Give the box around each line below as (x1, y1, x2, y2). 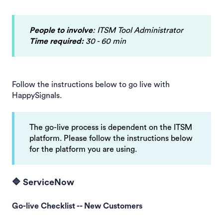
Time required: (29, 37, 84, 46)
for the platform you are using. (29, 145, 137, 153)
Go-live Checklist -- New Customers (12, 202, 142, 210)
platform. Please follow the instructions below (29, 134, 193, 142)
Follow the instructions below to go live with (12, 80, 170, 89)
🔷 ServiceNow (12, 178, 76, 187)
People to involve (29, 26, 93, 35)
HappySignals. (12, 91, 62, 100)
